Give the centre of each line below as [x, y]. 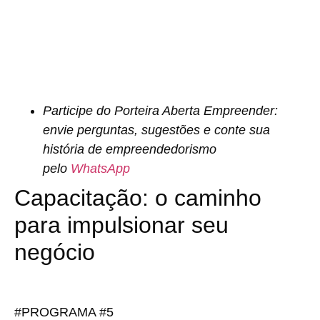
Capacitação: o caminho [138, 197]
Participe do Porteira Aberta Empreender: [160, 110]
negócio [55, 252]
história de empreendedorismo [130, 149]
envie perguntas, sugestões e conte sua [156, 130]
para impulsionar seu [121, 225]
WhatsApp [100, 168]
